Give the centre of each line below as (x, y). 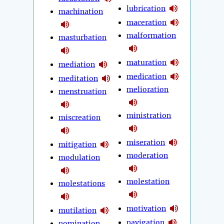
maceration (147, 22)
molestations (82, 184)
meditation (78, 78)
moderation (147, 156)
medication (147, 76)
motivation (146, 208)
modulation (79, 158)
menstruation (82, 92)
